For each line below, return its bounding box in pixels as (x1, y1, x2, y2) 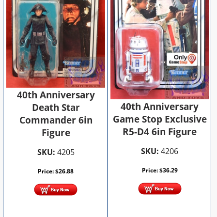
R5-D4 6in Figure (123, 125, 197, 139)
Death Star (31, 101, 80, 114)
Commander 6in (19, 114, 93, 127)
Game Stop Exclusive (112, 113, 207, 126)
